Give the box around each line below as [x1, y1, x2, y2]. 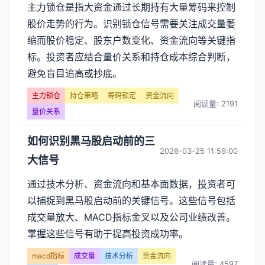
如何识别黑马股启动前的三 [27, 135, 155, 147]
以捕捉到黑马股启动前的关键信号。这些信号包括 [27, 195, 235, 206]
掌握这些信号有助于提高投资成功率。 [27, 228, 188, 240]
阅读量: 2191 [193, 98, 238, 108]
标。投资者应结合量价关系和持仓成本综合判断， [27, 51, 235, 63]
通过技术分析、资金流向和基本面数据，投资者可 [27, 178, 235, 190]
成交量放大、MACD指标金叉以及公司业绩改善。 [27, 211, 235, 223]
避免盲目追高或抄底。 [27, 67, 122, 79]
